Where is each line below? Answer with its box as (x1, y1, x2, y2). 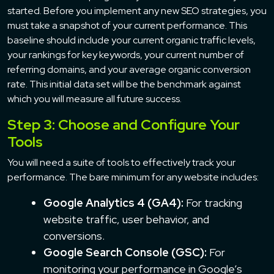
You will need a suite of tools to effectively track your (7, 155, 235, 169)
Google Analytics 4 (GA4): (43, 195, 183, 210)
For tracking (183, 195, 242, 210)
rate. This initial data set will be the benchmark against (7, 77, 241, 91)
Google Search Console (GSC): (43, 245, 207, 259)
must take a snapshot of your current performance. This (7, 18, 247, 32)
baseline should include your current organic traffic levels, (7, 33, 256, 46)
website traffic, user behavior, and (43, 212, 209, 226)
